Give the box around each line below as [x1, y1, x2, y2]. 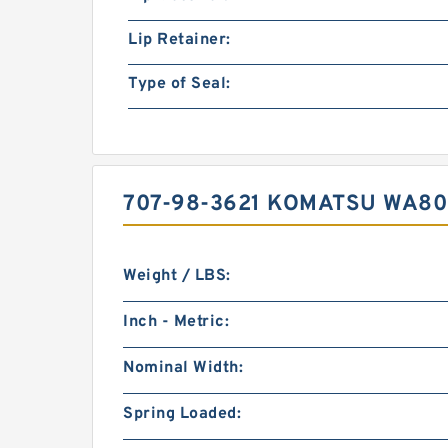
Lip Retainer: [128, 30, 231, 50]
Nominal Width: [123, 358, 243, 378]
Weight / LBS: [123, 266, 231, 286]
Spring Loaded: [123, 404, 241, 424]
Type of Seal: [128, 74, 231, 94]
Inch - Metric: [123, 312, 229, 332]
